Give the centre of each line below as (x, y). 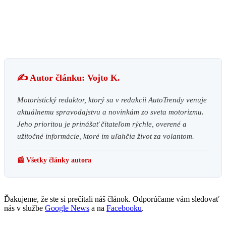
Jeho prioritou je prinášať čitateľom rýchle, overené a (102, 124)
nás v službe (24, 208)
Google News (67, 208)
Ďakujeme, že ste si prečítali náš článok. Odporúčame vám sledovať (112, 199)
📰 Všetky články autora (54, 160)
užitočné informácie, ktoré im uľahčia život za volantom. (106, 136)
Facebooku (124, 208)
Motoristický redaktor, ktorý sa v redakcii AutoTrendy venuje (112, 100)
